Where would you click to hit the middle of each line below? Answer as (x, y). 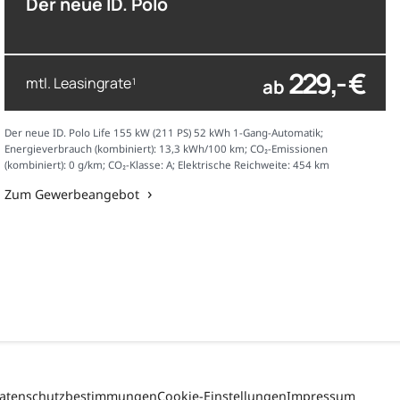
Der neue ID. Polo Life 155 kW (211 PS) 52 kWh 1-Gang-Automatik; (164, 133)
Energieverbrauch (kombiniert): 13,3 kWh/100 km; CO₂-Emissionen (167, 149)
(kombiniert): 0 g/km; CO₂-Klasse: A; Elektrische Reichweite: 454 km (167, 165)
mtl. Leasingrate (79, 83)
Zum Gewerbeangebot (72, 195)
